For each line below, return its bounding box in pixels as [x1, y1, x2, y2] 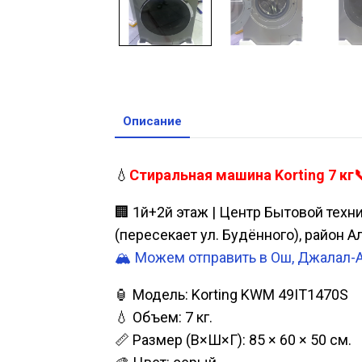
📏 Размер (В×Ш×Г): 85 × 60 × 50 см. [115, 331, 351, 349]
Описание [123, 114, 182, 129]
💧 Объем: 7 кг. [115, 309, 213, 326]
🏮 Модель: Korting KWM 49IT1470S [115, 286, 348, 304]
